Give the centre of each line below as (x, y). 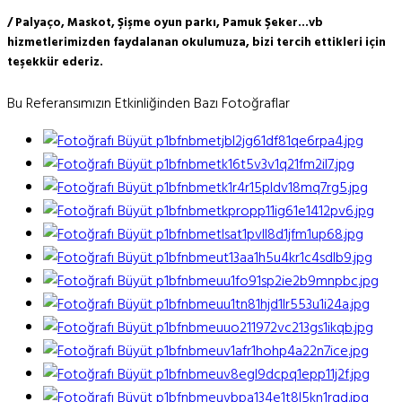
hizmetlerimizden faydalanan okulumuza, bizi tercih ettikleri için (197, 42)
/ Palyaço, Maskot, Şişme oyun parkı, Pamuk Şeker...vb (165, 22)
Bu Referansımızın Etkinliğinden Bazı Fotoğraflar (149, 103)
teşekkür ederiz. (55, 61)
